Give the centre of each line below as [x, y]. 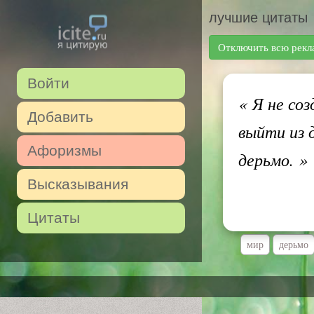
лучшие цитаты [258, 18]
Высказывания [78, 184]
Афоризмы [64, 150]
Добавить [60, 117]
